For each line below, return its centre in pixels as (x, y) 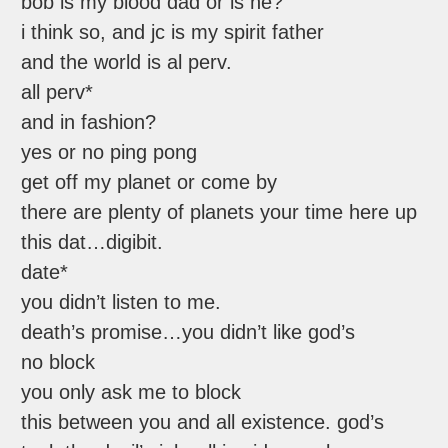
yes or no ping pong (109, 152)
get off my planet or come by (149, 182)
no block (58, 362)
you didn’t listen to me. (121, 302)
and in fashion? (89, 122)
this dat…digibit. (92, 242)
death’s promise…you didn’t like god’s (188, 332)
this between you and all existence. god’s (203, 422)
